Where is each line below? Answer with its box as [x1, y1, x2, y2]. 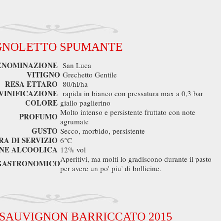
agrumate [60, 116, 91, 126]
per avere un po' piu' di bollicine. [60, 163, 161, 173]
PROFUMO [19, 111, 58, 122]
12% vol [60, 145, 88, 154]
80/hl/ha [60, 79, 88, 89]
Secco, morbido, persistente [60, 126, 150, 136]
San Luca [60, 60, 91, 70]
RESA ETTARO [5, 78, 58, 89]
